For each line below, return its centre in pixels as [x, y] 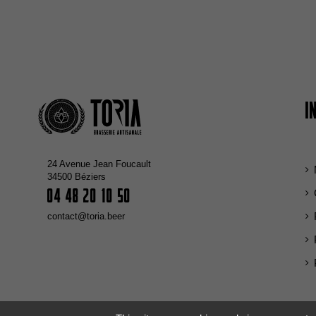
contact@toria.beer [86, 216]
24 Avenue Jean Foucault [99, 164]
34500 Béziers [77, 177]
